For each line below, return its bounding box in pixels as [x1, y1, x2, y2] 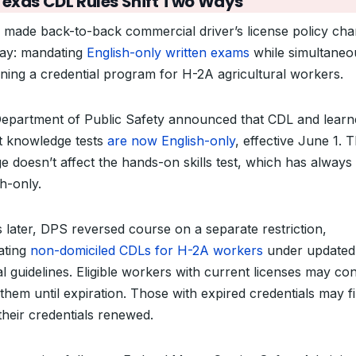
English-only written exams [87, 44, 250, 60]
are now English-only [107, 133, 235, 149]
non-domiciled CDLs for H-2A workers [30, 242, 263, 258]
